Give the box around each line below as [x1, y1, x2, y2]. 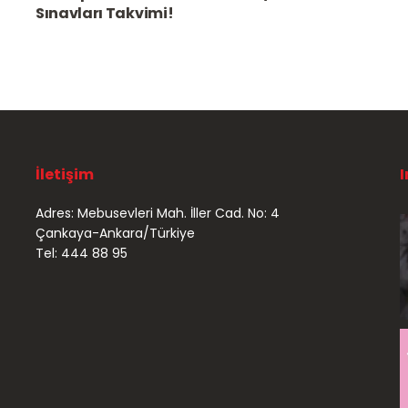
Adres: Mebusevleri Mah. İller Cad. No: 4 [36, 203, 280, 222]
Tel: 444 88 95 [36, 243, 127, 262]
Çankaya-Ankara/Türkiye [36, 223, 195, 242]
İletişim [36, 163, 94, 185]
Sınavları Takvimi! [36, 2, 174, 24]
